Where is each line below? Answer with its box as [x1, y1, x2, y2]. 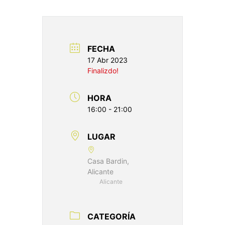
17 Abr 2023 [87, 55, 128, 64]
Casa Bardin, [87, 156, 129, 165]
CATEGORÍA [87, 211, 136, 221]
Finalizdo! [87, 66, 119, 75]
